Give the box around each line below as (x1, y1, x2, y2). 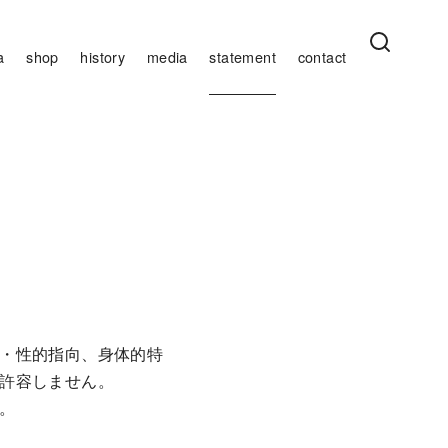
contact (297, 46, 347, 68)
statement (209, 46, 276, 68)
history (80, 46, 126, 68)
